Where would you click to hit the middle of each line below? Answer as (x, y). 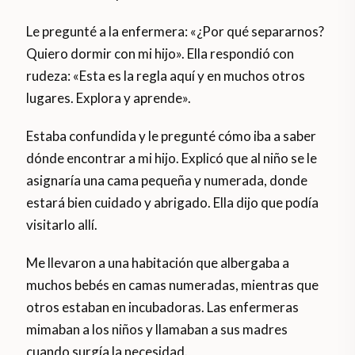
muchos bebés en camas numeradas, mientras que (173, 285)
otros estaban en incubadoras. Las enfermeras (163, 307)
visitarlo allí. (62, 225)
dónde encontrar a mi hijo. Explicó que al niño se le (172, 158)
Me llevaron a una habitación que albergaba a (158, 263)
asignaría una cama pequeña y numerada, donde (167, 181)
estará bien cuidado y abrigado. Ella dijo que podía (173, 203)
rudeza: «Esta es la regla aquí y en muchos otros (166, 76)
